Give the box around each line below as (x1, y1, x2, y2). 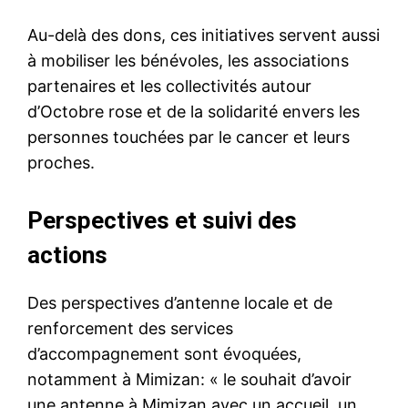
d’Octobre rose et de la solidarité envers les (27, 102, 360, 122)
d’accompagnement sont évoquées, (27, 344, 301, 364)
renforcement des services (27, 319, 233, 339)
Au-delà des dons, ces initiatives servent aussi (27, 25, 380, 46)
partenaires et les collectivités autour (27, 76, 311, 97)
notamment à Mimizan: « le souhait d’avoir (27, 370, 352, 390)
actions (27, 241, 107, 270)
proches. (27, 153, 95, 173)
